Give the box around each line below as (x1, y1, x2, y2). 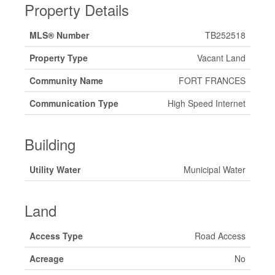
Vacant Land (197, 52, 246, 64)
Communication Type (29, 97, 118, 109)
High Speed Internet (168, 97, 246, 109)
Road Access (195, 230, 246, 242)
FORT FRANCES (179, 74, 246, 87)
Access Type (29, 230, 83, 242)
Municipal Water (184, 163, 246, 176)
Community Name (29, 74, 103, 87)
